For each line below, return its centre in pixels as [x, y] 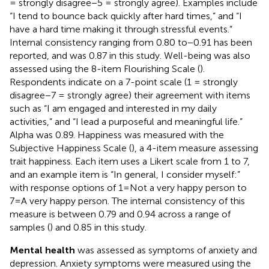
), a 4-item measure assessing [195, 148]
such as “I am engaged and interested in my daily [113, 108]
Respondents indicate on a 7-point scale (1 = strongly [124, 82]
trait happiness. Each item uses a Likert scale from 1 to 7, [130, 161]
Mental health [42, 250]
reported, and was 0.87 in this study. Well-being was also [130, 55]
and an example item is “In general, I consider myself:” [125, 174]
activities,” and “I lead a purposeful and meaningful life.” [126, 121]
